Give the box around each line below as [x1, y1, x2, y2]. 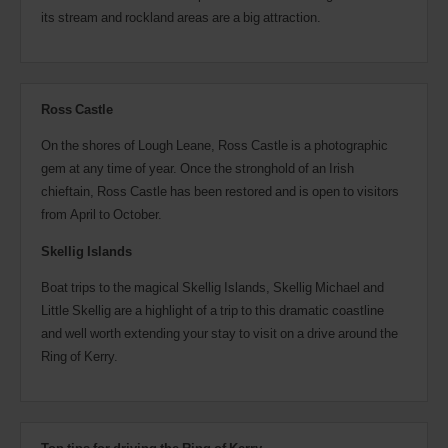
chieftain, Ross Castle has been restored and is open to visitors [41, 181, 399, 200]
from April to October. [41, 204, 162, 223]
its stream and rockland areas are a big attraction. [41, 7, 321, 26]
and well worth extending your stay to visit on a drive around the [41, 323, 398, 342]
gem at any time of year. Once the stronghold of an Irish [41, 158, 354, 177]
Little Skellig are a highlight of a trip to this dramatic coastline [41, 300, 384, 319]
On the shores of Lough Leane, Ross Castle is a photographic [41, 135, 388, 154]
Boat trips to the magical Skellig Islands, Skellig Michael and [41, 277, 384, 296]
